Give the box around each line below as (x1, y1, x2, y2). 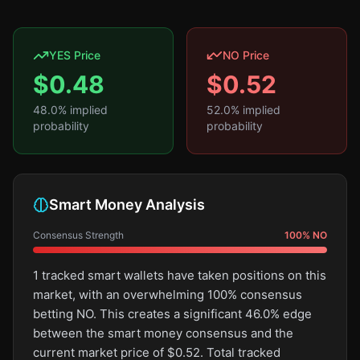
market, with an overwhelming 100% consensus (33, 287, 302, 302)
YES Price (49, 48, 100, 62)
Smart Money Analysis (49, 196, 205, 213)
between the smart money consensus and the (33, 325, 293, 341)
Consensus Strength (33, 229, 124, 241)
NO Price (223, 48, 269, 62)
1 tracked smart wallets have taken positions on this (33, 268, 326, 283)
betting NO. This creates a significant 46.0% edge (33, 306, 312, 321)
